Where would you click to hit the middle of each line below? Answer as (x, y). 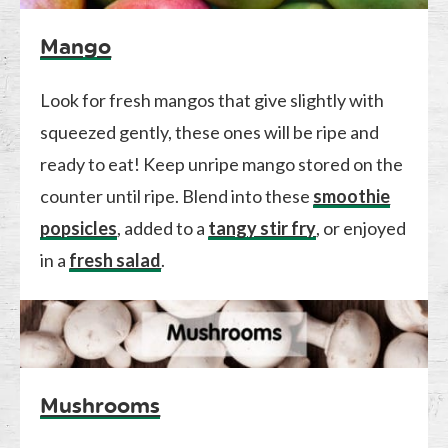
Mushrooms (100, 405)
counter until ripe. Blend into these (177, 195)
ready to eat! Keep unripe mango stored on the (222, 163)
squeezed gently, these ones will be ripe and (210, 131)
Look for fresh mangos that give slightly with (212, 99)
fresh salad (115, 259)
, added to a (163, 227)
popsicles (79, 227)
